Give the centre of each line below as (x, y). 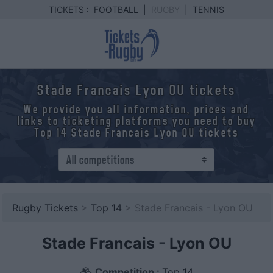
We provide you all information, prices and (136, 109)
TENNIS (208, 9)
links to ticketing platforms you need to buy (136, 121)
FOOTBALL (116, 9)
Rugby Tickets (45, 208)
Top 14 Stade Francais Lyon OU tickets (136, 133)
